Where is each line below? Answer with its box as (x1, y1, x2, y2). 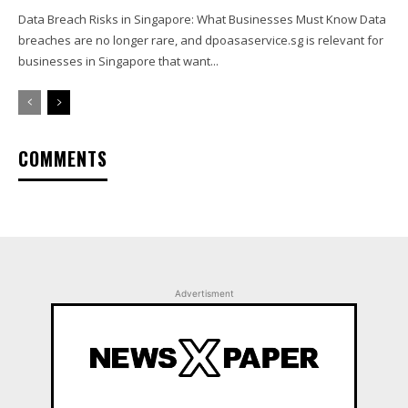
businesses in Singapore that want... (18, 53, 219, 70)
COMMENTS (18, 145, 107, 173)
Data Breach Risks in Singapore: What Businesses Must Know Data (18, 11, 386, 28)
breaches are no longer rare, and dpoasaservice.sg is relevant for (18, 32, 383, 49)
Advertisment (174, 288, 234, 300)
